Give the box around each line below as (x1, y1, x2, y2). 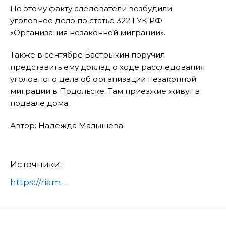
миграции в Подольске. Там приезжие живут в (10, 86, 200, 96)
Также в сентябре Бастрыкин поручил (10, 50, 165, 60)
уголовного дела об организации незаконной (10, 74, 196, 84)
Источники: (10, 159, 62, 170)
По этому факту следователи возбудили (10, 4, 172, 14)
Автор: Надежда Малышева (10, 121, 123, 131)
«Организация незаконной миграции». (10, 28, 165, 38)
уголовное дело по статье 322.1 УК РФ (10, 16, 162, 26)
